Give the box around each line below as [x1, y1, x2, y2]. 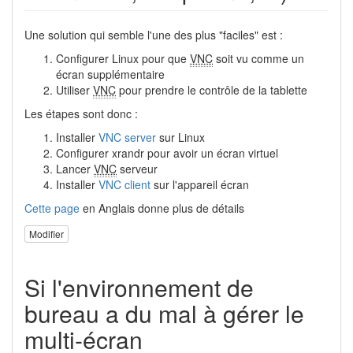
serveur [117, 161, 158, 177]
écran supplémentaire [56, 66, 165, 83]
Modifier [29, 226, 64, 240]
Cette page [24, 200, 80, 217]
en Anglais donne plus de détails [80, 200, 244, 217]
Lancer [56, 161, 94, 177]
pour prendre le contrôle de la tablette [116, 82, 307, 98]
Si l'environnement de [24, 269, 254, 304]
